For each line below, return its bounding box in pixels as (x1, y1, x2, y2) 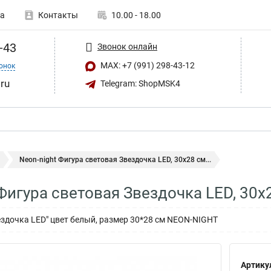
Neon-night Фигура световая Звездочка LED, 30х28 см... (19, 155, 211, 164)
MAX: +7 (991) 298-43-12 (99, 60, 195, 70)
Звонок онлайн (97, 41, 157, 51)
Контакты (38, 10, 78, 20)
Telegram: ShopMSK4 (99, 78, 180, 88)
